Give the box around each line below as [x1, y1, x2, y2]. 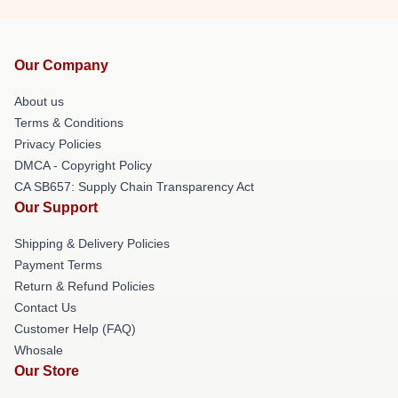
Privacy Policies [14, 136, 101, 151]
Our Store [14, 362, 79, 378]
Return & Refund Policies [14, 278, 155, 293]
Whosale [14, 342, 63, 357]
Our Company [14, 57, 108, 73]
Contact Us [14, 299, 76, 314]
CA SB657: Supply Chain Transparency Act [14, 179, 254, 194]
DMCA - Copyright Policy [14, 157, 152, 172]
